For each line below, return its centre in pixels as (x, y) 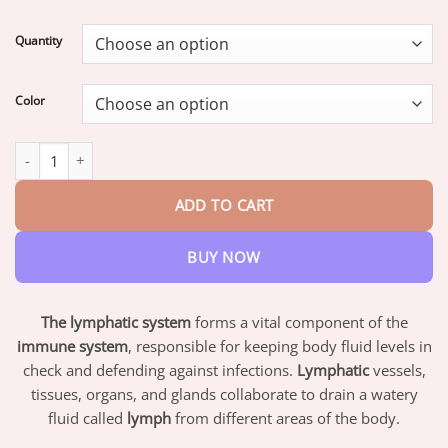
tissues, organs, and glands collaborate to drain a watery (224, 394)
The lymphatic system (115, 322)
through (216, 56)
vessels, (397, 370)
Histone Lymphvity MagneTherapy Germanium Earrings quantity (230, 151)
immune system (72, 346)
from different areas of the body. (285, 418)
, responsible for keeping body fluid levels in (279, 346)
